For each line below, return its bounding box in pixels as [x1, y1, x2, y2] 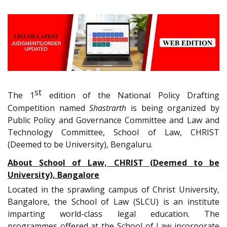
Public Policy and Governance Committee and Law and [8, 114, 219, 126]
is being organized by [126, 102, 220, 113]
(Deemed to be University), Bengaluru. [8, 138, 153, 150]
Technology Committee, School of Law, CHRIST [8, 126, 219, 138]
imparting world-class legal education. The [8, 208, 219, 220]
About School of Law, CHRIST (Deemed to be [8, 157, 219, 169]
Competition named [8, 102, 90, 113]
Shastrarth [89, 102, 127, 113]
